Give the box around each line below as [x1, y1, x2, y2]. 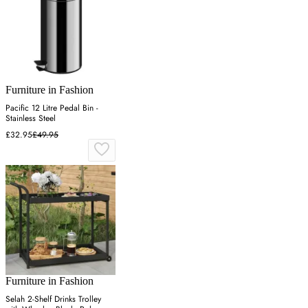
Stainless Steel [5, 111, 56, 124]
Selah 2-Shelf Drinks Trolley [5, 292, 101, 305]
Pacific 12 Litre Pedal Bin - [5, 101, 98, 114]
